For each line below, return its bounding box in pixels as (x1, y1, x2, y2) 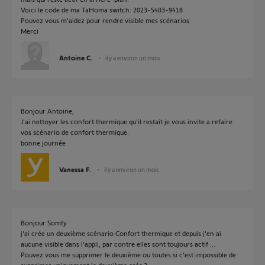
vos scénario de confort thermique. (21, 128, 129, 136)
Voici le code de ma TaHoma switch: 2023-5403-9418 (21, 5, 183, 14)
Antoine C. (59, 53, 92, 62)
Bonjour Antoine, (21, 106, 74, 115)
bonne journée (21, 138, 66, 147)
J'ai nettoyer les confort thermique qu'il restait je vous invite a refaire (21, 117, 232, 125)
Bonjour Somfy (21, 218, 67, 227)
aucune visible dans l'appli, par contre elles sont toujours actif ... (21, 240, 215, 248)
